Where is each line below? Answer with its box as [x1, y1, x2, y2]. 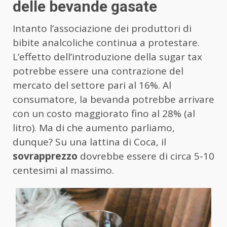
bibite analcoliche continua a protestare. [13, 36, 200, 50]
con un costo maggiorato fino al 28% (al [13, 107, 195, 121]
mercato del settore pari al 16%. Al [13, 79, 171, 92]
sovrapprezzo [13, 149, 78, 163]
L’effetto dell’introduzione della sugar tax [13, 50, 202, 64]
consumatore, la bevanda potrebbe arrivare [13, 93, 214, 106]
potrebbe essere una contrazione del [13, 64, 183, 78]
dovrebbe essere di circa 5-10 [78, 149, 214, 163]
